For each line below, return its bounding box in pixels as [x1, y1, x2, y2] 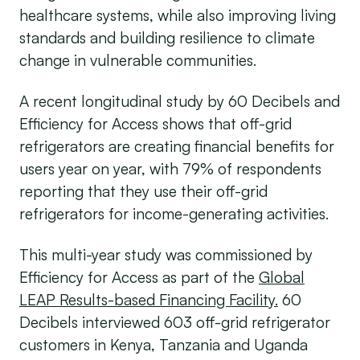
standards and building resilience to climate [18, 28, 315, 47]
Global [258, 267, 305, 287]
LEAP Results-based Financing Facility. [18, 289, 278, 309]
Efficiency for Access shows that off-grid [18, 113, 292, 133]
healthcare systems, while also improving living [18, 6, 336, 25]
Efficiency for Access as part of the [18, 267, 259, 287]
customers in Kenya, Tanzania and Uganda [18, 334, 308, 354]
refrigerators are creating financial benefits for [18, 136, 334, 156]
